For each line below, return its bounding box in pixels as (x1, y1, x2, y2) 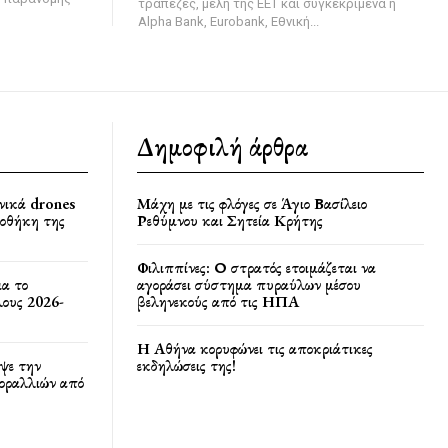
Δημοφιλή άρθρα (137, 129, 308, 164)
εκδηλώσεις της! (137, 354, 236, 376)
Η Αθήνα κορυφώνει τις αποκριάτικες (137, 337, 373, 359)
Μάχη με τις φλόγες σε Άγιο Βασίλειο (137, 192, 367, 214)
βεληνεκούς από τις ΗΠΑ (137, 290, 299, 312)
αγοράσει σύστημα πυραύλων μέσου (137, 273, 361, 295)
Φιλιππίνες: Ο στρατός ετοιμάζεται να (137, 256, 376, 278)
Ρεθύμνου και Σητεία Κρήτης (137, 209, 323, 231)
